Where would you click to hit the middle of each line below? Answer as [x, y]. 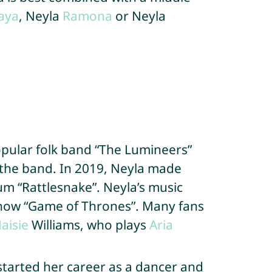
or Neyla [139, 16]
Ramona [87, 16]
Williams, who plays [89, 225]
